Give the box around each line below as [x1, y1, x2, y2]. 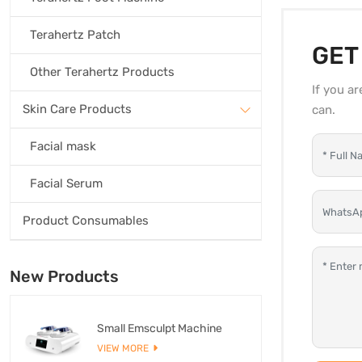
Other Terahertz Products [30, 65, 175, 79]
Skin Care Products [23, 102, 132, 116]
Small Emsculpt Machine [97, 321, 222, 335]
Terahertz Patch [30, 27, 120, 42]
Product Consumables [23, 213, 149, 228]
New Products [10, 267, 119, 286]
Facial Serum [30, 176, 103, 191]
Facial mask [30, 139, 96, 154]
